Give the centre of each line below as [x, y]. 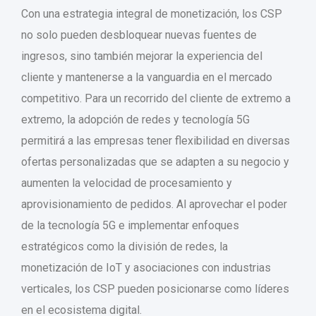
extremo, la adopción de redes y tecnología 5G [135, 119]
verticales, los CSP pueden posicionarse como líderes [155, 288]
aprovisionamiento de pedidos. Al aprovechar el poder [154, 204]
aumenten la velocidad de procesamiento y [127, 183]
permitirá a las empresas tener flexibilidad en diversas [156, 140]
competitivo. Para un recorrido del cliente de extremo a [156, 98]
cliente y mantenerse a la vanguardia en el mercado [147, 77]
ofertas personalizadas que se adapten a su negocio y [155, 162]
